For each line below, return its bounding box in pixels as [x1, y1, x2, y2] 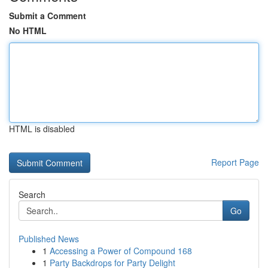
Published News [19, 233, 79, 245]
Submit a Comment [9, 10, 86, 22]
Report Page [211, 156, 259, 168]
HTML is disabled [9, 123, 75, 135]
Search [19, 188, 45, 200]
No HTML [9, 25, 47, 36]
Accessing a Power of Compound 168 [50, 245, 192, 257]
